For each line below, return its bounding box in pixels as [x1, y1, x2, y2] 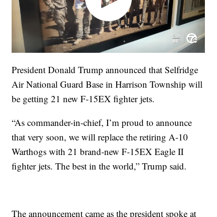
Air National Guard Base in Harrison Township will [12, 77, 203, 90]
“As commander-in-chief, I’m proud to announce [12, 116, 192, 128]
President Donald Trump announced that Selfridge [12, 63, 199, 76]
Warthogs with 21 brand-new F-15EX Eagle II [12, 145, 184, 157]
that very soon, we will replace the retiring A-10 [12, 130, 188, 143]
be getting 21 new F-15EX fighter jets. [12, 92, 155, 105]
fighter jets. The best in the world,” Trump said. [12, 159, 187, 172]
